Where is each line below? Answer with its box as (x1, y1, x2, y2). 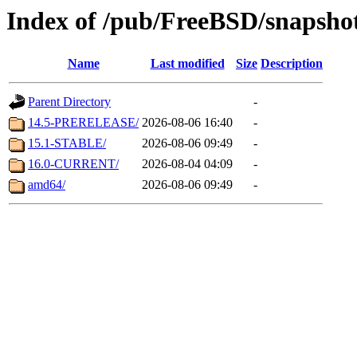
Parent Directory (28, 95, 111, 109)
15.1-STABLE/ (28, 136, 106, 151)
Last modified (150, 57, 225, 71)
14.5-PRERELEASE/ (28, 116, 139, 130)
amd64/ (28, 178, 65, 192)
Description (261, 57, 323, 71)
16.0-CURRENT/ (28, 157, 119, 171)
